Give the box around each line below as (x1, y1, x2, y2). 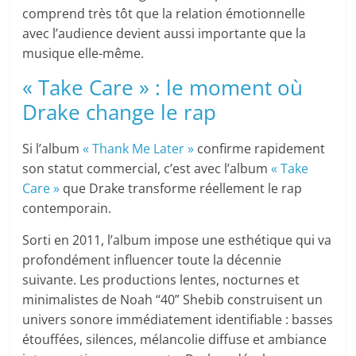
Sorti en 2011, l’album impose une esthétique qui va (22, 231, 332, 250)
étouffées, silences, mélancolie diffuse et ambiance (22, 331, 327, 349)
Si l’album (22, 140, 83, 158)
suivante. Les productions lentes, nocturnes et (22, 271, 300, 289)
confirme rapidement (194, 140, 326, 158)
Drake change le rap (22, 98, 217, 127)
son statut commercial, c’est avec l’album (22, 160, 272, 178)
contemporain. (22, 199, 112, 218)
